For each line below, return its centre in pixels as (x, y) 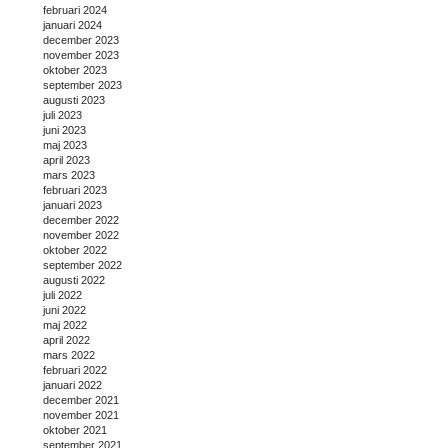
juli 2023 (62, 114)
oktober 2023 (75, 69)
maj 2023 (65, 144)
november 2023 (81, 54)
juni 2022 (64, 309)
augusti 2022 (74, 279)
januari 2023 (72, 204)
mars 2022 (69, 354)
